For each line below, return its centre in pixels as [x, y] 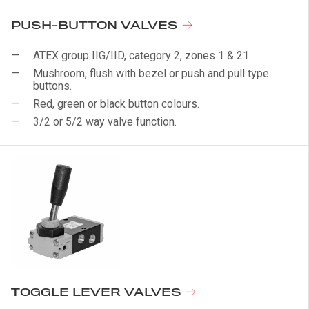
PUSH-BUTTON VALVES [96, 26]
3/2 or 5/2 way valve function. [105, 122]
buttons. [52, 86]
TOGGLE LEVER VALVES [98, 293]
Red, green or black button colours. [116, 104]
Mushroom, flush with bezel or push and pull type [151, 73]
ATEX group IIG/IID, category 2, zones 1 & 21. [142, 56]
